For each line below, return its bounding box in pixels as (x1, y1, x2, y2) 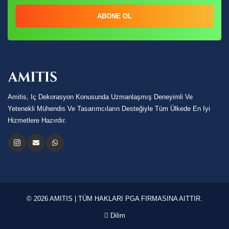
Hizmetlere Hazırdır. (8, 116, 66, 124)
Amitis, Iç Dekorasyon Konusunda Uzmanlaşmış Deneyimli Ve (8, 93, 193, 101)
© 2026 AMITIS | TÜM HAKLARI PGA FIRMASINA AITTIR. (27, 194, 202, 202)
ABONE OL (97, 12, 132, 20)
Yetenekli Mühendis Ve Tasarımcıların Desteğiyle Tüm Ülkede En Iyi (8, 104, 210, 112)
